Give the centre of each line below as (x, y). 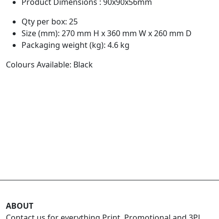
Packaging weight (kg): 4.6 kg (76, 45)
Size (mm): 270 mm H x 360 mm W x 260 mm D (107, 33)
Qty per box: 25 (50, 21)
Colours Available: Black (49, 64)
